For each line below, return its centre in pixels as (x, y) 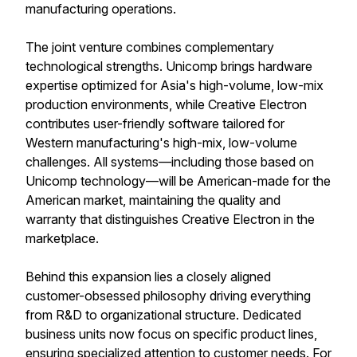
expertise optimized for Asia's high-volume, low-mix (175, 85)
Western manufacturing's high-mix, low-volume (161, 143)
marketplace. (62, 238)
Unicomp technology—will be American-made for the (178, 181)
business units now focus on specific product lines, (171, 334)
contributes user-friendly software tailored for (155, 124)
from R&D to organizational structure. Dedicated (163, 315)
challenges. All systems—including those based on (170, 162)
